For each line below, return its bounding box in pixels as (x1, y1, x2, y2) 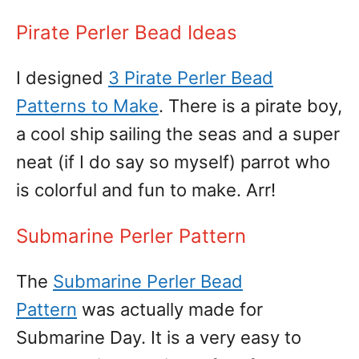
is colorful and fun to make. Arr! (16, 179, 276, 200)
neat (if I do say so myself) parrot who (16, 151, 330, 172)
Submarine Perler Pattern (16, 224, 246, 248)
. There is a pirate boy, (159, 95, 342, 116)
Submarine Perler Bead (53, 271, 243, 292)
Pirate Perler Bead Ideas (16, 21, 237, 44)
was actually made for (77, 299, 263, 320)
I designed (16, 67, 108, 88)
